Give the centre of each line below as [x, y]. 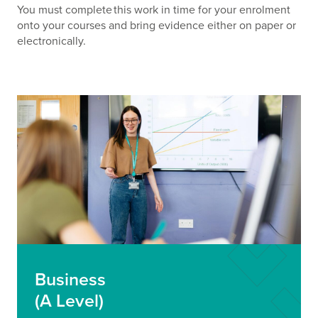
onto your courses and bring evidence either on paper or [156, 26]
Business [70, 280]
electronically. [51, 41]
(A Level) [69, 301]
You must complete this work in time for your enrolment [153, 10]
